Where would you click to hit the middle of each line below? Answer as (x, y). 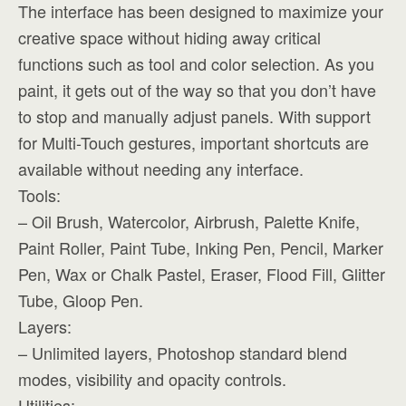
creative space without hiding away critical (169, 37)
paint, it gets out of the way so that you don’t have (197, 90)
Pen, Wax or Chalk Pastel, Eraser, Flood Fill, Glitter (202, 274)
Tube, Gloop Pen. (81, 300)
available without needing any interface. (161, 169)
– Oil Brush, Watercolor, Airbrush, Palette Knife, (189, 221)
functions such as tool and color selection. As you (196, 63)
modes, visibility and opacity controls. (152, 379)
